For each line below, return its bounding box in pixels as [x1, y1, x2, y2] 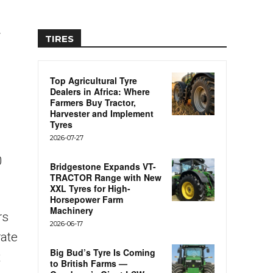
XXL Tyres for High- [50, 182, 130, 195]
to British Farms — [50, 257, 127, 270]
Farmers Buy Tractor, [50, 96, 136, 109]
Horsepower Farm [50, 193, 123, 206]
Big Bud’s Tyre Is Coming [50, 246, 155, 259]
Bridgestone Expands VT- [50, 160, 156, 173]
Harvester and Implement [50, 107, 154, 120]
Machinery [50, 204, 93, 217]
